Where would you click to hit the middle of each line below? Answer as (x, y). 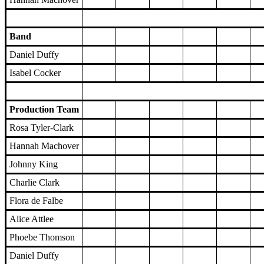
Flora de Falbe (36, 201)
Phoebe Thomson (42, 237)
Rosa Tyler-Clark (42, 128)
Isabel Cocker (35, 73)
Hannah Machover (44, 146)
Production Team (44, 110)
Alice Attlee (32, 219)
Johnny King (34, 164)
